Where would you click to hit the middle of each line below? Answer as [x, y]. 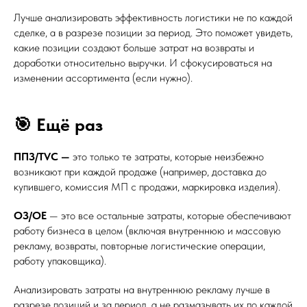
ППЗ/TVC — [42, 157]
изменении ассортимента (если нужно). [103, 78]
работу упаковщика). [60, 261]
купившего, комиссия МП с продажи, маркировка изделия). [147, 187]
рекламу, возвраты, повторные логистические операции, [139, 246]
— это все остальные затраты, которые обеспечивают [169, 216]
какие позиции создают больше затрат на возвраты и [134, 48]
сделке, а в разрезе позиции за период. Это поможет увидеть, [153, 33]
